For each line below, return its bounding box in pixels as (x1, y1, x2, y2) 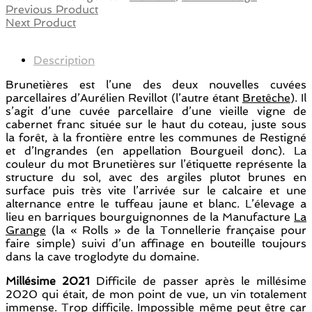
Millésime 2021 (6, 274, 91, 288)
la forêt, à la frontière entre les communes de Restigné (6, 131, 306, 145)
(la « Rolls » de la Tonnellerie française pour (46, 224, 306, 237)
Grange (6, 224, 46, 237)
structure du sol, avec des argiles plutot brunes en (6, 171, 306, 185)
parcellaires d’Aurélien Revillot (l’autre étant (6, 91, 242, 105)
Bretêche (242, 91, 290, 105)
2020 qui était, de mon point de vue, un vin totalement (6, 288, 306, 302)
